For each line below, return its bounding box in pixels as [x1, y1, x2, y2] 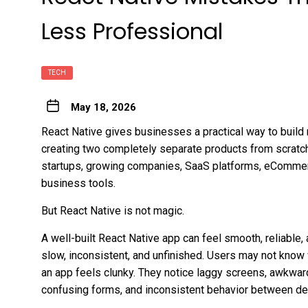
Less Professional [41, 15, 223, 47]
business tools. [41, 176, 115, 190]
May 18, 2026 [70, 100, 136, 113]
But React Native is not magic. [41, 203, 184, 217]
